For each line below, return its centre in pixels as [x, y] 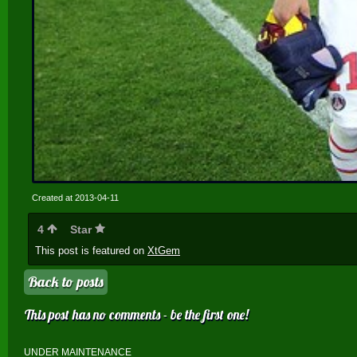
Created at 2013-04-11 [75, 197]
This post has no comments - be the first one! [137, 314]
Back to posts [66, 281]
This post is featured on [91, 250]
